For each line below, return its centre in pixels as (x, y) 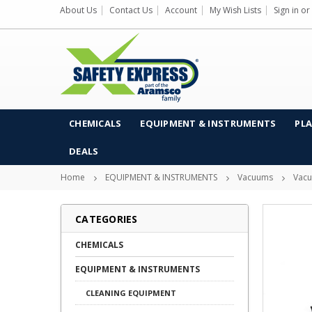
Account (181, 10)
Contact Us (131, 10)
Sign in (286, 10)
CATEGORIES (107, 219)
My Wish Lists (235, 10)
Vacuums (255, 177)
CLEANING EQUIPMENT (131, 293)
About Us (78, 10)
